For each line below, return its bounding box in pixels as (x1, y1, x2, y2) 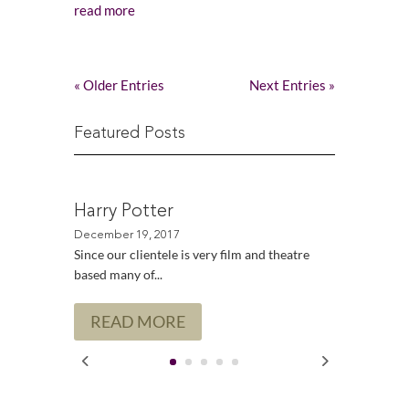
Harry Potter (73, 203, 173, 221)
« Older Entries (73, 77, 164, 93)
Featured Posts (73, 125, 185, 142)
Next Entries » (249, 77, 336, 93)
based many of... (73, 267, 163, 282)
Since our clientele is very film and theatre (73, 246, 309, 262)
